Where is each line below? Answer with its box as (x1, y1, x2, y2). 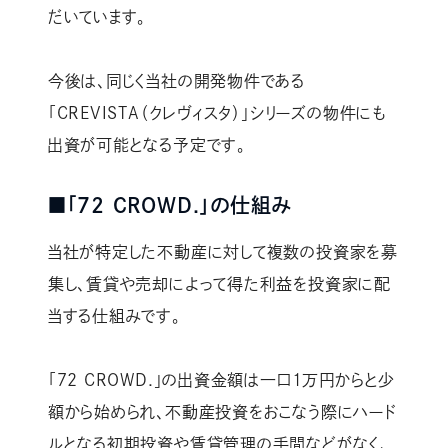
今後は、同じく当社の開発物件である (47, 73, 306, 90)
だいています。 (47, 9, 147, 26)
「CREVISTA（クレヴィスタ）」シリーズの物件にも (47, 105, 386, 122)
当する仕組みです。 (47, 308, 181, 325)
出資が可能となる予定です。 (47, 137, 246, 154)
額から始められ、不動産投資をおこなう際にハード (47, 404, 397, 421)
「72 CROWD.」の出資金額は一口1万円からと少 (47, 372, 396, 389)
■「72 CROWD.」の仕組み (47, 195, 292, 216)
